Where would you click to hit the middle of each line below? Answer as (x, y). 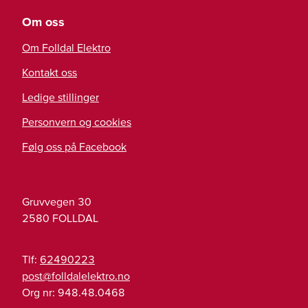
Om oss (43, 22)
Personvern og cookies (77, 122)
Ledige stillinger (60, 97)
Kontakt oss (49, 73)
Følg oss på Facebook (74, 147)
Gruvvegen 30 (57, 202)
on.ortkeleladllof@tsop (76, 276)
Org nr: (40, 293)
